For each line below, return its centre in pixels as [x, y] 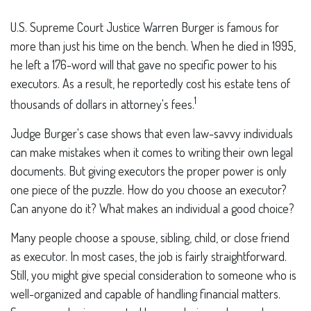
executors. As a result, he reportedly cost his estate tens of [150, 83]
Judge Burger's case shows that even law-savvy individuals [152, 133]
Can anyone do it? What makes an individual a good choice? [152, 208]
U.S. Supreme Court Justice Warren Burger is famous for [145, 27]
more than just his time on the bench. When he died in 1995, [153, 46]
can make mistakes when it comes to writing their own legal [152, 152]
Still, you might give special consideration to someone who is [153, 275]
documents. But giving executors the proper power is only [149, 171]
